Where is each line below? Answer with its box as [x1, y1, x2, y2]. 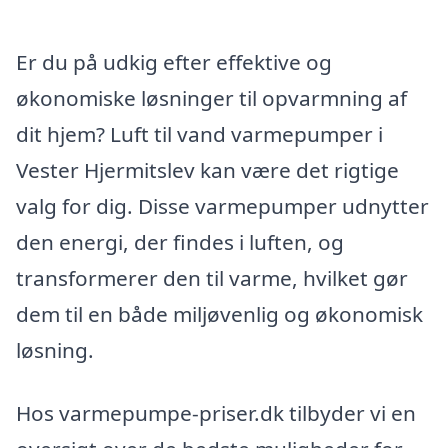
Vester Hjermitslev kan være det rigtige [16, 155, 399, 184]
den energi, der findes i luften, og [16, 227, 344, 256]
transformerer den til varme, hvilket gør [16, 263, 408, 292]
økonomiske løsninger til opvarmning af [16, 83, 407, 112]
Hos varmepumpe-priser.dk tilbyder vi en [16, 399, 416, 428]
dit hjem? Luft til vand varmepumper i [16, 119, 383, 148]
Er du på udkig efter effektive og [16, 47, 332, 76]
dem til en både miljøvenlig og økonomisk [16, 299, 423, 328]
